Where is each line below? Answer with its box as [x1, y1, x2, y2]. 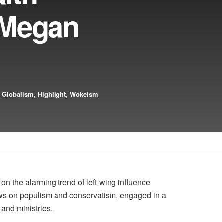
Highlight [38, 89, 66, 99]
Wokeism [70, 89, 98, 99]
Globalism [2, 89, 34, 99]
